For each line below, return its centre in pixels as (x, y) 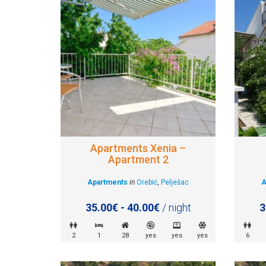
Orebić (147, 182)
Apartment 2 (138, 159)
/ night (175, 207)
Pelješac (175, 182)
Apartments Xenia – (138, 148)
